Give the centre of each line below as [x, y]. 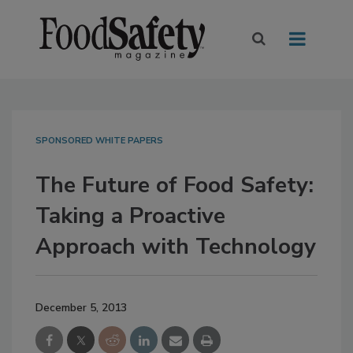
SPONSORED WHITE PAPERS [99, 141]
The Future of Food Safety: [175, 186]
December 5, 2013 [81, 308]
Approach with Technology [176, 247]
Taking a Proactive [130, 216]
